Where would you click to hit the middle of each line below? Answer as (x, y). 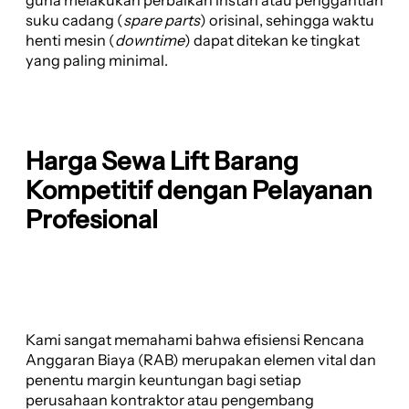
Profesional (92, 220)
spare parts (162, 21)
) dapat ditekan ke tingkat (272, 41)
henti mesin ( (70, 41)
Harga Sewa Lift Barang (162, 161)
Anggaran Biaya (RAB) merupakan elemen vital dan (201, 360)
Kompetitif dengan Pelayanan (199, 190)
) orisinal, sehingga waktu (287, 21)
